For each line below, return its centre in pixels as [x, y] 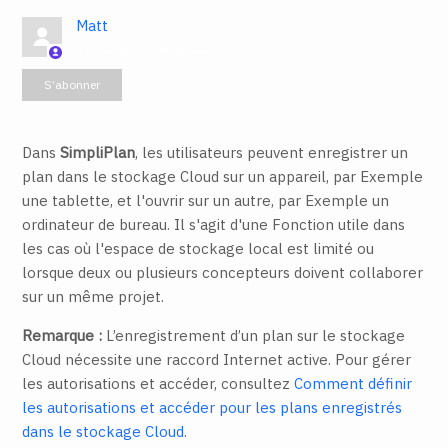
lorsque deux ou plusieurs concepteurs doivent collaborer [223, 273]
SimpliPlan [98, 153]
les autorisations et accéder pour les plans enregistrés [212, 408]
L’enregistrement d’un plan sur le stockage [254, 336]
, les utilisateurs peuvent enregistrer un [272, 153]
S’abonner [72, 85]
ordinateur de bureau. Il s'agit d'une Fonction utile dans [214, 225]
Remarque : [62, 336]
